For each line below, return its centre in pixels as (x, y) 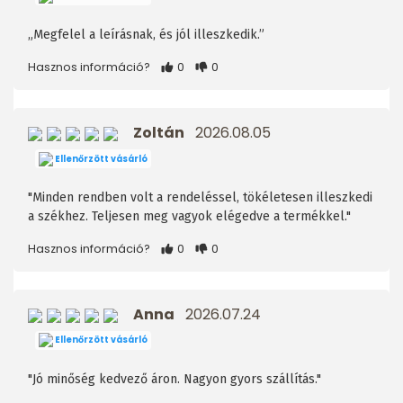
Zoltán (159, 133)
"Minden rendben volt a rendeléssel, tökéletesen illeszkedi (200, 197)
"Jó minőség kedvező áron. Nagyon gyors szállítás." (175, 379)
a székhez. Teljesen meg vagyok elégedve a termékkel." (189, 216)
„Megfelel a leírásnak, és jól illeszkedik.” (146, 35)
